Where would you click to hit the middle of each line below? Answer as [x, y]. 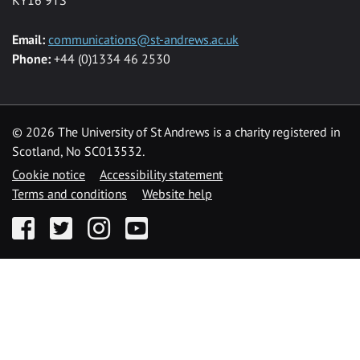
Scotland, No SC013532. [78, 151]
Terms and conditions [70, 193]
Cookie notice [49, 174]
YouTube [147, 224]
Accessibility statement [161, 174]
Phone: [31, 58]
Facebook [38, 224]
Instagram [114, 224]
